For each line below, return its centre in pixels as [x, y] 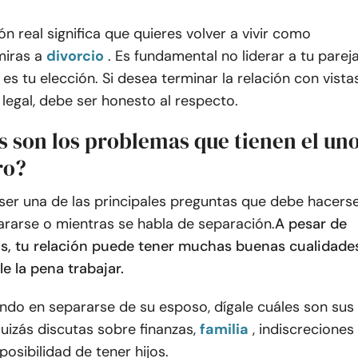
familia [224, 329]
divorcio [75, 56]
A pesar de [311, 224]
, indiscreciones [303, 329]
